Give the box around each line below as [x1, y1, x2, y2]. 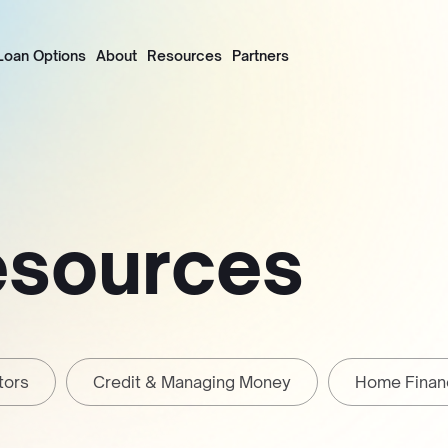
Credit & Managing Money [93, 372, 291, 392]
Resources [147, 46, 222, 64]
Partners [232, 46, 289, 64]
